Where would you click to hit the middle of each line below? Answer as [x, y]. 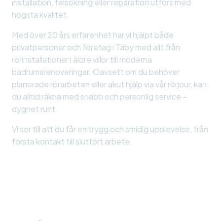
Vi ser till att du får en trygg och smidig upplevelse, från [110, 129]
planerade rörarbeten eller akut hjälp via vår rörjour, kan [109, 84]
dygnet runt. [35, 109]
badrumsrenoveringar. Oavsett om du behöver [96, 72]
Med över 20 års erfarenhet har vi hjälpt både [93, 35]
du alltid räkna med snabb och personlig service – [99, 97]
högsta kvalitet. [40, 15]
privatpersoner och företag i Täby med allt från [96, 47]
